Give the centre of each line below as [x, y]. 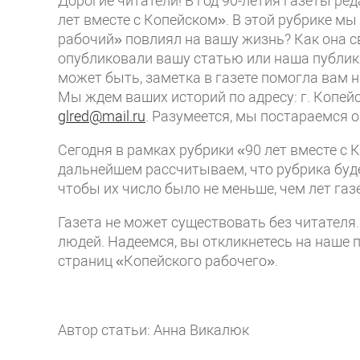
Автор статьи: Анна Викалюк [153, 330]
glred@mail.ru [102, 117]
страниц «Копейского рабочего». [168, 261]
